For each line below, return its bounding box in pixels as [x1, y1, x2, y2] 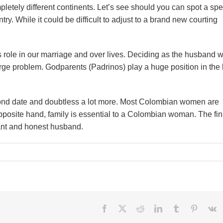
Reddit [143, 204, 165, 212]
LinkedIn [161, 204, 191, 212]
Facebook [108, 204, 139, 212]
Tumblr [179, 204, 203, 212]
